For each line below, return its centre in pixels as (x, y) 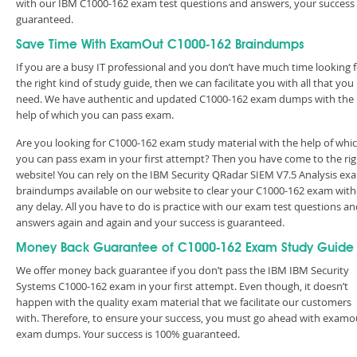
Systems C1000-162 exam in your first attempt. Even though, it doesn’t (182, 286)
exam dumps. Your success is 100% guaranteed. (128, 334)
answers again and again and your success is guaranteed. (153, 222)
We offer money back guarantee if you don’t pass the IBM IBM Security (182, 270)
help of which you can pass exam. (95, 115)
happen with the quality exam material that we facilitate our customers (184, 302)
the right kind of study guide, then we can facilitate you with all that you (185, 83)
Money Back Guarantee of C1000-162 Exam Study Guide (185, 249)
